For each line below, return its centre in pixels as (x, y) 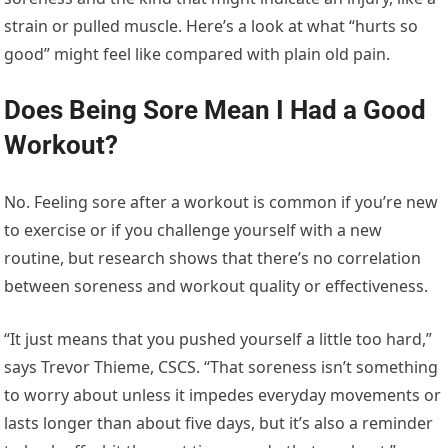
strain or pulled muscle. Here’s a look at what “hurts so (211, 25)
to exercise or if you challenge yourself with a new (193, 229)
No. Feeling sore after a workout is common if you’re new (221, 201)
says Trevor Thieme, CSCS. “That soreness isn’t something (221, 366)
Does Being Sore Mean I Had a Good (215, 109)
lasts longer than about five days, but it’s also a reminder (219, 422)
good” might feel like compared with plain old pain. (197, 53)
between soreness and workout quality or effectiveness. (216, 285)
